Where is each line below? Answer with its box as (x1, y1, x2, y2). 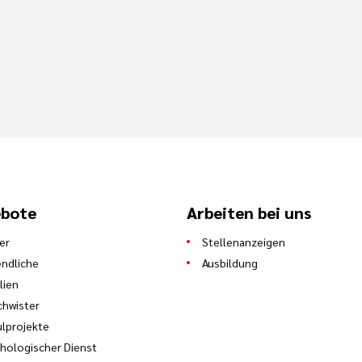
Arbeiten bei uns (187, 201, 312, 223)
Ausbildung (202, 255, 259, 270)
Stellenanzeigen (202, 234, 286, 249)
